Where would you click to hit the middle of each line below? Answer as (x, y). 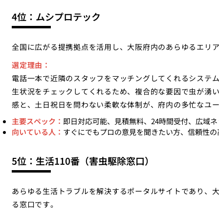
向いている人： (37, 132)
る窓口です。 (35, 204)
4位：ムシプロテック (56, 16)
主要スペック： (37, 121)
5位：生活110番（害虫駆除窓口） (83, 161)
